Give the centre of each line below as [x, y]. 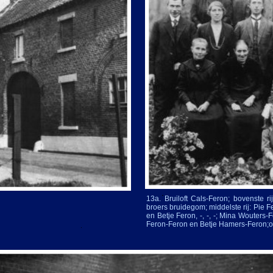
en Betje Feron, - [175, 216]
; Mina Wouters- [242, 216]
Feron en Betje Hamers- [208, 224]
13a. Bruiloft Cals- [178, 199]
